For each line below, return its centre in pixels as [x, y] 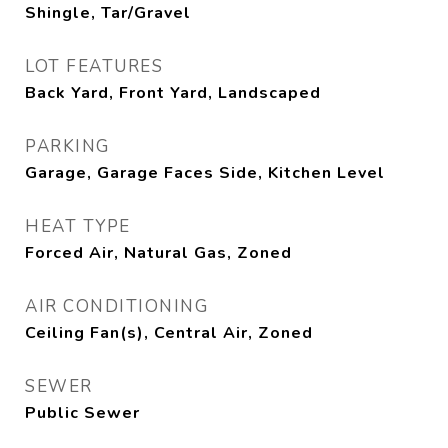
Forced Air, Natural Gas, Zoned [158, 253]
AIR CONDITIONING [116, 306]
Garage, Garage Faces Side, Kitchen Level [205, 173]
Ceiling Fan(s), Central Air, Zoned [169, 333]
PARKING [67, 146]
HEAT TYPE [78, 226]
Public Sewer [82, 413]
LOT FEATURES [94, 66]
